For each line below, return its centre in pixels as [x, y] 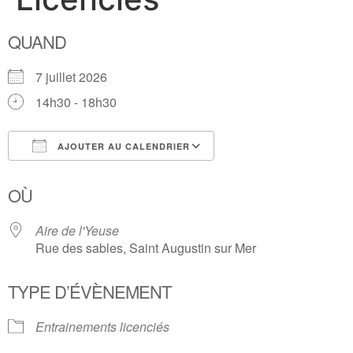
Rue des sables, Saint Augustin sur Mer [146, 248]
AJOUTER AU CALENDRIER [122, 146]
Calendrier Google [281, 175]
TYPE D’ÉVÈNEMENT [89, 291]
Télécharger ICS [81, 175]
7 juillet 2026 [78, 77]
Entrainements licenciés [102, 327]
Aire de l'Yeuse [77, 230]
